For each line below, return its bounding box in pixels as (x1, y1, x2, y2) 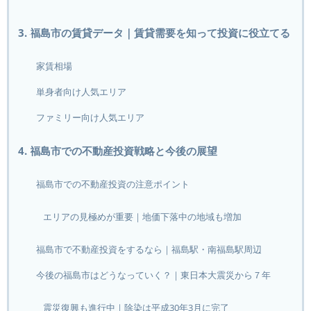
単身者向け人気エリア (36, 85, 127, 98)
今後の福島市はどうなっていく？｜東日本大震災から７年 (36, 269, 271, 281)
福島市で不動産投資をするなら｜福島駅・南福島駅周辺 (36, 243, 262, 255)
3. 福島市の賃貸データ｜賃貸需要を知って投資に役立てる (18, 26, 291, 40)
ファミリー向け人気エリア (36, 111, 145, 124)
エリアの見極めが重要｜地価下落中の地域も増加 (43, 210, 242, 223)
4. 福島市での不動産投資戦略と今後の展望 (18, 144, 218, 158)
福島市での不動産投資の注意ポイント (36, 178, 190, 190)
